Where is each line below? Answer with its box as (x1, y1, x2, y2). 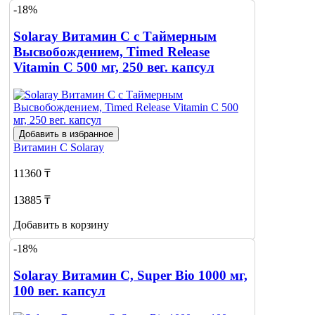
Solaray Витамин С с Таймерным (13, 29, 217, 44)
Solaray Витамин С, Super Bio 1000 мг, (13, 268, 247, 283)
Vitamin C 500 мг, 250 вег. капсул (13, 60, 214, 75)
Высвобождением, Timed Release (13, 44, 210, 60)
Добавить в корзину (13, 218, 109, 231)
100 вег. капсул (13, 283, 105, 299)
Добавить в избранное (19, 128, 113, 139)
